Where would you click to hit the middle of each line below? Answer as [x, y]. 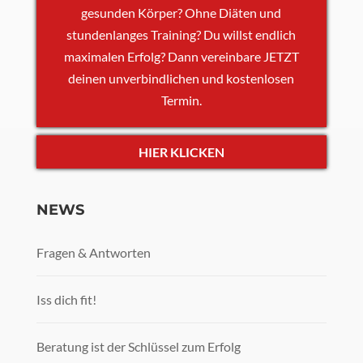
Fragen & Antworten [93, 252]
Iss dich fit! [66, 299]
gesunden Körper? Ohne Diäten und [181, 13]
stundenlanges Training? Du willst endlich [181, 35]
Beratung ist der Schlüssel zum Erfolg [138, 346]
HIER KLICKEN [181, 152]
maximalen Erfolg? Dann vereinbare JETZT [181, 57]
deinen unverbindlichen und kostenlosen [181, 79]
